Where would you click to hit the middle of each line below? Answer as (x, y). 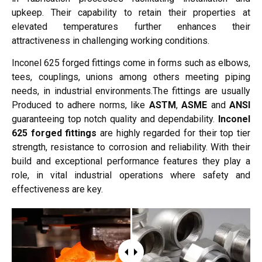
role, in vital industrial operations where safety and (131, 175)
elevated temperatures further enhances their (131, 27)
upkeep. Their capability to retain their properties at (131, 13)
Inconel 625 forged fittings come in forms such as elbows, (131, 63)
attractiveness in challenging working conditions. (111, 41)
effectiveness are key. (57, 189)
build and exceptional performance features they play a (131, 161)
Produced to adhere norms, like (80, 105)
